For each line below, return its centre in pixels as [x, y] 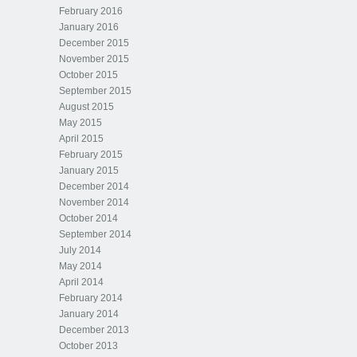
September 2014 [95, 234]
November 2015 [94, 59]
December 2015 [94, 43]
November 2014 [94, 202]
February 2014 [91, 298]
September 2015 [95, 91]
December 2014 [94, 186]
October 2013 [88, 346]
